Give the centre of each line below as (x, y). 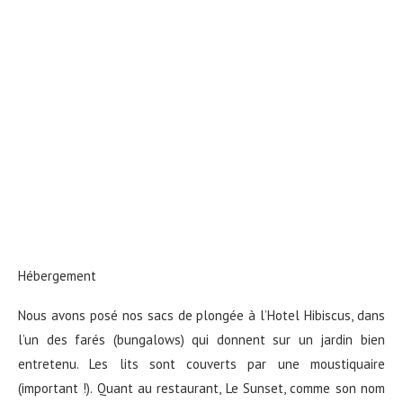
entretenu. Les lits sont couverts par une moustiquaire (201, 363)
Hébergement (57, 275)
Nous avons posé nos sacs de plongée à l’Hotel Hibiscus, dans (201, 315)
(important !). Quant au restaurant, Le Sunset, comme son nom (201, 388)
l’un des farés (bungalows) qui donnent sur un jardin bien (201, 339)
